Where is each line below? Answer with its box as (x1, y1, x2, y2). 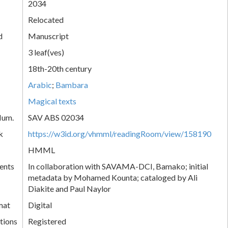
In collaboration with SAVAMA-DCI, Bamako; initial (28, 161, 208, 171)
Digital (28, 199, 52, 210)
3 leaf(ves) (28, 47, 64, 57)
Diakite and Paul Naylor (28, 183, 111, 193)
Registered (28, 216, 66, 226)
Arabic (28, 79, 52, 90)
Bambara (55, 79, 88, 90)
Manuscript (28, 31, 69, 41)
